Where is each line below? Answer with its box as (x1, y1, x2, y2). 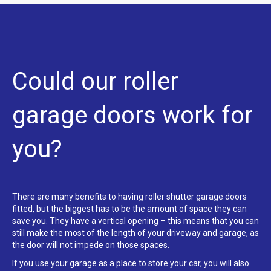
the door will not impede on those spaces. (12, 240, 169, 250)
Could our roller (12, 67, 178, 96)
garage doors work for (12, 101, 253, 130)
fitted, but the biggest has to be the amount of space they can (12, 204, 247, 214)
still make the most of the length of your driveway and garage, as (12, 228, 259, 238)
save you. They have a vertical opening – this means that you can (12, 216, 259, 226)
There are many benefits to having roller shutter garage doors (12, 192, 247, 202)
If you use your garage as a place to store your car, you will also (12, 258, 249, 269)
